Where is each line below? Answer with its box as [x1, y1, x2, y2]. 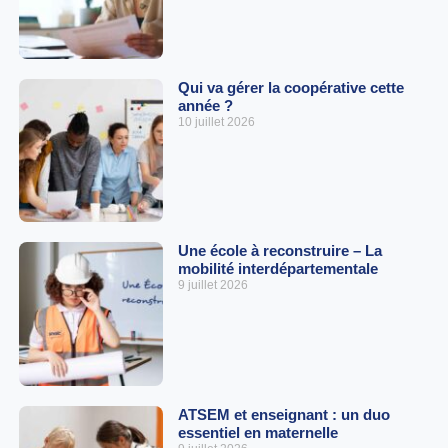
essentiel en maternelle [177, 423, 338, 441]
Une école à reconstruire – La [177, 242, 382, 260]
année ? [177, 96, 233, 114]
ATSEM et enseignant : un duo [177, 405, 390, 423]
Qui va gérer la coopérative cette [177, 78, 404, 96]
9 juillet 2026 [177, 278, 248, 293]
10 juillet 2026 [177, 114, 255, 129]
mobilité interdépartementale [177, 260, 378, 278]
